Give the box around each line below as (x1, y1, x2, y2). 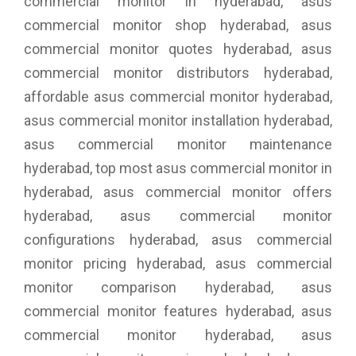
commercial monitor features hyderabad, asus (24, 302, 332, 319)
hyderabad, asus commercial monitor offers (24, 183, 332, 200)
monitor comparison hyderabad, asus (24, 278, 332, 296)
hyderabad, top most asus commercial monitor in (24, 159, 332, 176)
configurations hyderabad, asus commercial (24, 230, 332, 248)
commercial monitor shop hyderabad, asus (24, 16, 332, 33)
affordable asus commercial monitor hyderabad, (24, 87, 332, 105)
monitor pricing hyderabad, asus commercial (24, 254, 332, 272)
